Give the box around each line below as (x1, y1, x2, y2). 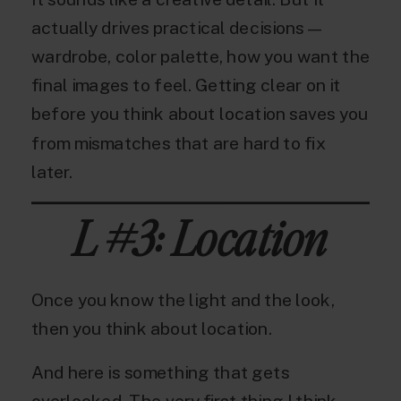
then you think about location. (31, 318, 272, 338)
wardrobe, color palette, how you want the (31, 46, 370, 67)
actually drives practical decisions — (31, 17, 321, 38)
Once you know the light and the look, (31, 289, 335, 310)
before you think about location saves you (31, 104, 369, 124)
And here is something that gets (31, 362, 290, 382)
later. (31, 161, 73, 182)
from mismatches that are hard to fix (31, 132, 326, 153)
